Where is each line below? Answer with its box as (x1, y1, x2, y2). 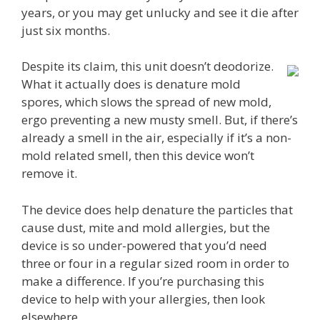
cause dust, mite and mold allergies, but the (21, 219, 270, 236)
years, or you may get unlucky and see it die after (21, 4, 299, 21)
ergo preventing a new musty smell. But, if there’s (21, 111, 298, 129)
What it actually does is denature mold (21, 76, 241, 93)
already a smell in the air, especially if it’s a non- (21, 129, 291, 146)
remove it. (21, 165, 77, 182)
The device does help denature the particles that (21, 201, 293, 218)
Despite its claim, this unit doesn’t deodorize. (21, 58, 274, 75)
